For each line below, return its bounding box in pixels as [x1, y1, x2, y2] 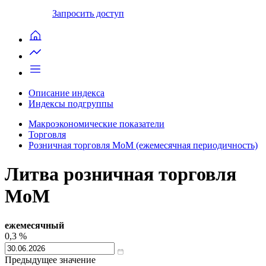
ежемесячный [5, 220, 64, 230]
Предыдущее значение [5, 254, 96, 265]
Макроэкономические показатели [28, 118, 164, 129]
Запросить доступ [52, 8, 124, 18]
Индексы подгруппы [28, 98, 113, 109]
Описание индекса [28, 87, 104, 98]
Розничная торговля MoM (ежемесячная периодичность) [28, 140, 258, 150]
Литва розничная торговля [5, 163, 236, 185]
